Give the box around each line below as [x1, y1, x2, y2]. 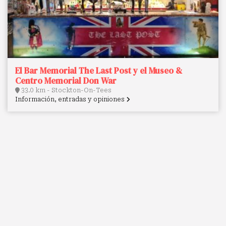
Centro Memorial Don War [15, 75, 117, 87]
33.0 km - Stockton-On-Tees [20, 87, 111, 94]
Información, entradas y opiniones [15, 96, 126, 103]
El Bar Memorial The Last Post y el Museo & [15, 65, 182, 77]
